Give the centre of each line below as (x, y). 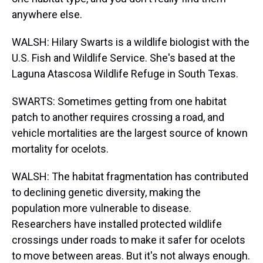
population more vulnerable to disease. (102, 208)
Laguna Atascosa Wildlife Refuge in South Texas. (125, 74)
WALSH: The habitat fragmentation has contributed (130, 176)
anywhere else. (47, 14)
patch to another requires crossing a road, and (118, 117)
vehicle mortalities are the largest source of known (130, 133)
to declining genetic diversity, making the (106, 192)
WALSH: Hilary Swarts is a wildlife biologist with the (131, 42)
